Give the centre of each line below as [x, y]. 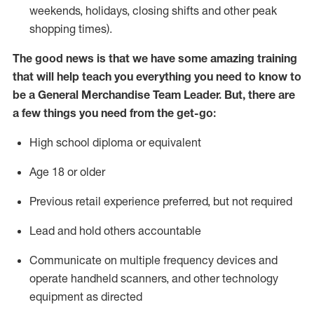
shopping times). [71, 29]
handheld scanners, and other [145, 278]
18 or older [78, 172]
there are [272, 95]
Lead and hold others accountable [115, 231]
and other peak [239, 11]
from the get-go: [173, 113]
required [272, 201]
